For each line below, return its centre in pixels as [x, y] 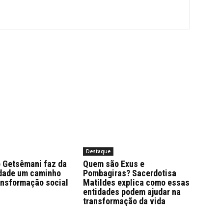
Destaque [98, 151]
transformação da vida [124, 201]
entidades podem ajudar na [132, 192]
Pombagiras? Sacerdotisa [129, 173]
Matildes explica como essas [136, 183]
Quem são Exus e [113, 164]
